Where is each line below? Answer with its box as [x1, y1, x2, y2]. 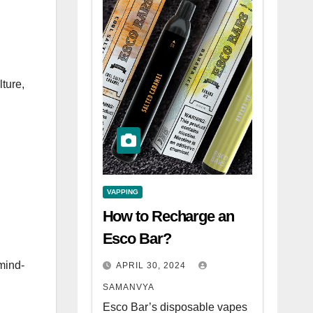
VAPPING [106, 188, 138, 196]
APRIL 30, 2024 [115, 261, 189, 270]
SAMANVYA [102, 282, 154, 292]
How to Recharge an [102, 208, 234, 225]
